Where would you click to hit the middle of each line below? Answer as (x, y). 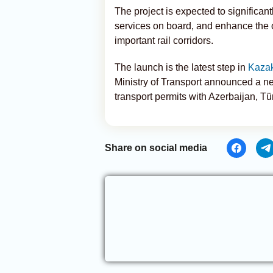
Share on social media (156, 148)
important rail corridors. (164, 41)
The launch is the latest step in (181, 67)
